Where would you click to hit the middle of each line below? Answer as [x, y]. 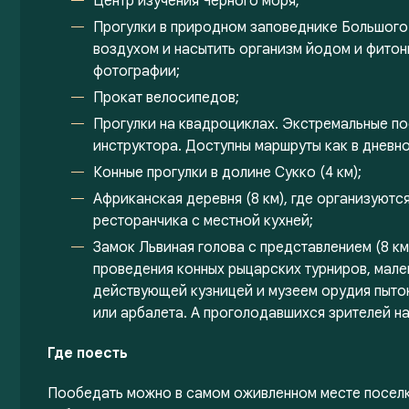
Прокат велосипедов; [166, 98]
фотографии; [136, 71]
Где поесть [88, 353]
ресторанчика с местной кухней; [203, 221]
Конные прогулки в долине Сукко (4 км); [227, 173]
